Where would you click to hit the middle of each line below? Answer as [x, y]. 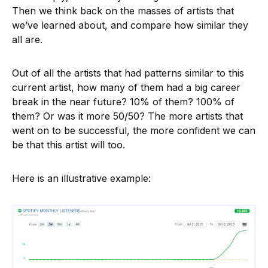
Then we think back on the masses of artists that [123, 11]
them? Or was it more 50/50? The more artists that [127, 116]
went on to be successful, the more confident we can [134, 131]
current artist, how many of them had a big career [126, 88]
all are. [27, 40]
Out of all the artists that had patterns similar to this [128, 73]
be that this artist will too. [68, 145]
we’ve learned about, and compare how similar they [130, 25]
